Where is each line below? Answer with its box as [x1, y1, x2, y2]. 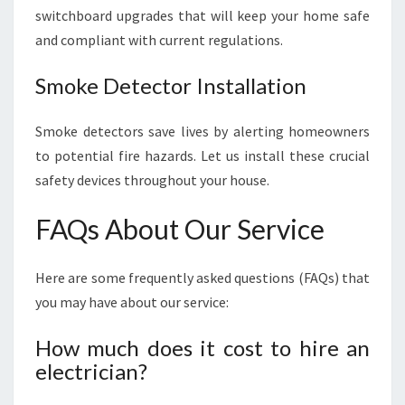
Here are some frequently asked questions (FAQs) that [35, 268, 370, 287]
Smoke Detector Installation [35, 72, 306, 99]
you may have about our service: [35, 293, 229, 311]
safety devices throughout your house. [35, 171, 269, 189]
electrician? [35, 358, 147, 384]
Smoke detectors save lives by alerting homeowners [35, 122, 370, 140]
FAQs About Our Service [35, 212, 325, 245]
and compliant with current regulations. [35, 31, 283, 49]
